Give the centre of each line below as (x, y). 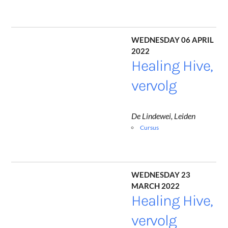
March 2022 (156, 185)
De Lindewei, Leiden (164, 116)
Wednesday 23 (161, 174)
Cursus (150, 128)
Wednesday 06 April (173, 39)
